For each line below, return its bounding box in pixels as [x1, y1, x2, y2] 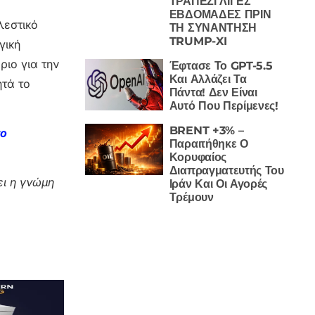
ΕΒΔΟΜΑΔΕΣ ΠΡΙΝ [169, 7, 271, 21]
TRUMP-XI [169, 34, 227, 48]
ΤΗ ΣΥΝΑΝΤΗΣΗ [169, 20, 257, 34]
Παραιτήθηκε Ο [169, 136, 248, 150]
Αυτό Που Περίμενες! [169, 98, 278, 112]
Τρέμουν [169, 190, 214, 204]
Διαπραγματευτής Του [169, 163, 284, 177]
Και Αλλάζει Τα [169, 72, 247, 86]
